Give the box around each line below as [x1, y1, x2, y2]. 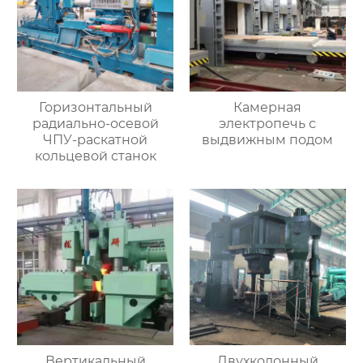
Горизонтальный [38, 100, 152, 116]
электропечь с [219, 116, 317, 132]
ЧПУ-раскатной [43, 132, 148, 148]
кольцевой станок [34, 148, 156, 164]
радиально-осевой [32, 116, 159, 132]
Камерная [233, 100, 302, 116]
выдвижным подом [202, 132, 334, 148]
